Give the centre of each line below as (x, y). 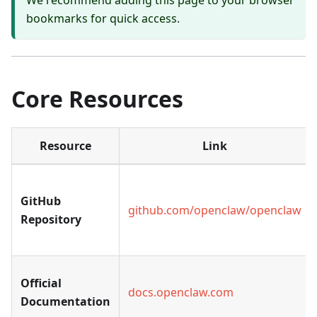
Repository (51, 220)
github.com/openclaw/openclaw (215, 211)
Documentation (65, 302)
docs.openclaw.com (181, 293)
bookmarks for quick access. (103, 19)
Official (41, 283)
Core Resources (97, 99)
